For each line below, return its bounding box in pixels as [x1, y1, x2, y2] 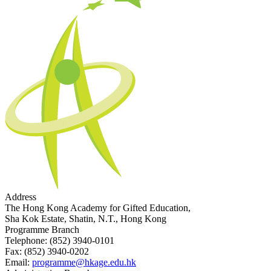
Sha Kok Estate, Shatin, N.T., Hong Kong [5, 214, 166, 224]
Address [5, 192, 36, 203]
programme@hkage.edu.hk [32, 257, 136, 268]
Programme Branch [5, 224, 79, 235]
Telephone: [5, 235, 47, 246]
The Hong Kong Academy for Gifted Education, [5, 203, 191, 214]
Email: [5, 257, 30, 268]
